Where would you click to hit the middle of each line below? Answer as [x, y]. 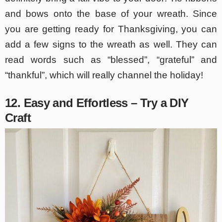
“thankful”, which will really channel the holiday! [104, 75]
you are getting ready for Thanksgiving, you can [111, 29]
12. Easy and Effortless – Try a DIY [97, 103]
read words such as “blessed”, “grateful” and [111, 60]
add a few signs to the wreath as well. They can [111, 45]
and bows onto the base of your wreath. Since [111, 14]
